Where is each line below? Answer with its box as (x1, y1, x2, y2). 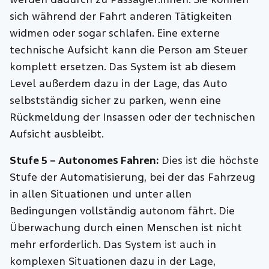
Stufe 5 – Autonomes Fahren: (10, 154, 159, 168)
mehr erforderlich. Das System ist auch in (10, 238, 217, 252)
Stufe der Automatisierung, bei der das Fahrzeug (10, 171, 256, 184)
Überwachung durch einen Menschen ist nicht (10, 222, 243, 235)
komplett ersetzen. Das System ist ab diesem (10, 61, 237, 74)
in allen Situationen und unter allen (10, 188, 192, 201)
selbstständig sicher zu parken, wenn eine (10, 94, 222, 107)
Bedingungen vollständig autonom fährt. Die (10, 205, 235, 218)
